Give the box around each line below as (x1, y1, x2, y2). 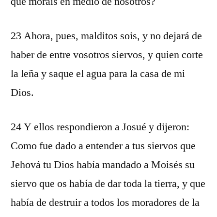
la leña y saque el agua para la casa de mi (11, 67, 185, 80)
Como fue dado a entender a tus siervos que (11, 139, 196, 153)
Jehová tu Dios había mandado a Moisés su (11, 158, 195, 171)
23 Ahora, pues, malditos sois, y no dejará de (11, 29, 202, 43)
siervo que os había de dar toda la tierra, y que (11, 177, 205, 190)
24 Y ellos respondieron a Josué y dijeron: (11, 120, 189, 134)
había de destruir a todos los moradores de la (11, 196, 200, 209)
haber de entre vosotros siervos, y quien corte (11, 48, 203, 62)
